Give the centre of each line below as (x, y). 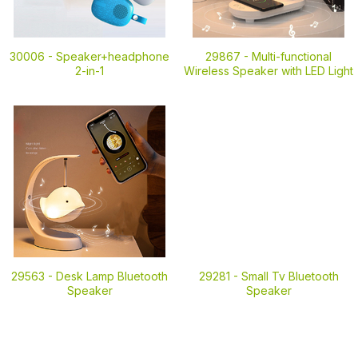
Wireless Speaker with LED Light (268, 71)
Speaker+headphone (113, 56)
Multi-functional (292, 56)
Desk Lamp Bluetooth (112, 276)
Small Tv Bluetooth (290, 276)
